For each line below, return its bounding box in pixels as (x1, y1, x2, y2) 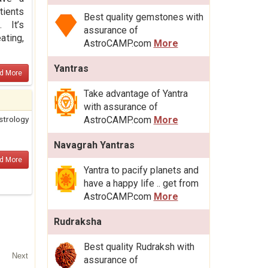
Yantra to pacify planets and (83, 165, 199, 176)
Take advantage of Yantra (83, 88, 188, 100)
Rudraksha (53, 216, 102, 228)
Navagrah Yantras (53, 139, 135, 151)
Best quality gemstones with (83, 11, 203, 23)
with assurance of (83, 101, 158, 113)
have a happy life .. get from (83, 178, 199, 190)
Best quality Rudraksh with (83, 241, 194, 253)
